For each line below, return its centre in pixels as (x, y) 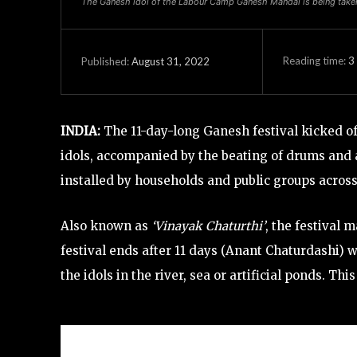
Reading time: (315, 61)
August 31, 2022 (171, 62)
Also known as (106, 226)
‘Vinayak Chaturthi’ (208, 226)
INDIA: (80, 131)
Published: (105, 62)
